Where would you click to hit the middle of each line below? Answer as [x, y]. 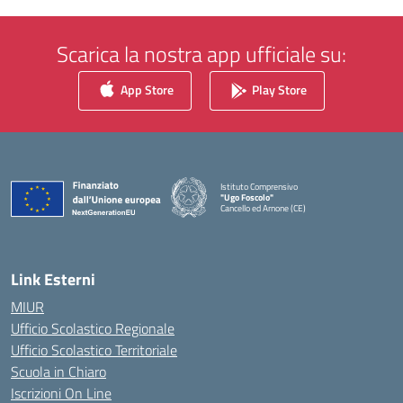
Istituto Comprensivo [259, 186]
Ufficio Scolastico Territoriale [94, 350]
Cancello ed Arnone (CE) [263, 208]
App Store [146, 89]
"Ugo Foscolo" [247, 197]
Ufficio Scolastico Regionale [93, 328]
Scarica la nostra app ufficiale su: [201, 54]
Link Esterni [53, 279]
